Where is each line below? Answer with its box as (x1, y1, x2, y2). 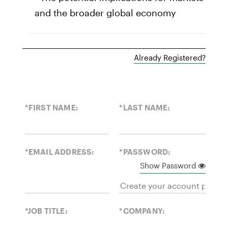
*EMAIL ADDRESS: (24, 147, 95, 157)
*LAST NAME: (119, 103, 170, 112)
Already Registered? (134, 53, 206, 63)
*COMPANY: (119, 206, 165, 216)
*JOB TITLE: (24, 206, 68, 216)
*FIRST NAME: (24, 103, 79, 112)
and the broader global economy (34, 7, 176, 19)
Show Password (139, 161, 198, 170)
